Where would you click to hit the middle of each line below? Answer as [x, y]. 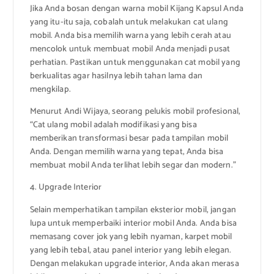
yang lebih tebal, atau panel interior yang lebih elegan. [131, 250]
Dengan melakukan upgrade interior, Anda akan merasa [134, 264]
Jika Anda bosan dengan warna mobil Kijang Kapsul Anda [136, 9]
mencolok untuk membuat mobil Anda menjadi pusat [130, 50]
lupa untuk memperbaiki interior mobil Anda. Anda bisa [133, 223]
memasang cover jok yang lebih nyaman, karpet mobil [131, 237]
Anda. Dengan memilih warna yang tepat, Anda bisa [127, 152]
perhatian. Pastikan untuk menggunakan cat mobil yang [135, 63]
